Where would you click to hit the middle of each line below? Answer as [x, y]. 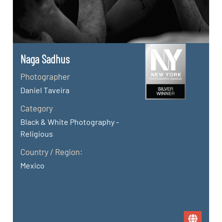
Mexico [33, 166]
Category [37, 108]
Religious [37, 134]
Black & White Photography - [70, 122]
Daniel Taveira [45, 90]
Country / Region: [52, 152]
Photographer [45, 77]
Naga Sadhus [45, 59]
